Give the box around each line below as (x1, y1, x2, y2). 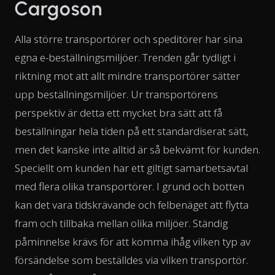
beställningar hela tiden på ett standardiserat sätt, (15, 123, 249, 138)
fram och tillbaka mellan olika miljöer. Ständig (15, 215, 228, 230)
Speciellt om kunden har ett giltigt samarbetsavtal (15, 160, 248, 175)
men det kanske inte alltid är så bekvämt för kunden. (15, 142, 260, 157)
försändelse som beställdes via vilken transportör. (15, 252, 248, 267)
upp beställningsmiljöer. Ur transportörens (15, 87, 218, 101)
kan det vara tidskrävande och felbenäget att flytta (15, 197, 249, 212)
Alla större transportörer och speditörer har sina (15, 31, 242, 46)
